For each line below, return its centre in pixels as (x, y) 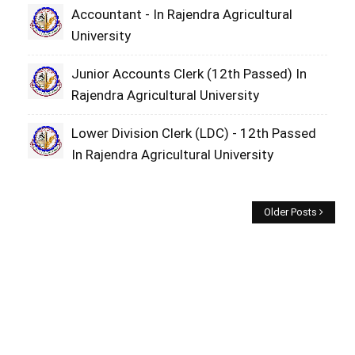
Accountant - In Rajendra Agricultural (182, 14)
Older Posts (290, 212)
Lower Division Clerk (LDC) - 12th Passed (194, 133)
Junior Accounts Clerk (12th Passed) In (189, 74)
